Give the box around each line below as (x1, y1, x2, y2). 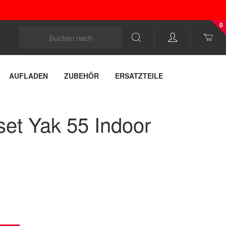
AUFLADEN (9, 71, 48, 81)
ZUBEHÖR (64, 71, 99, 81)
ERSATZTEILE (115, 71, 163, 81)
